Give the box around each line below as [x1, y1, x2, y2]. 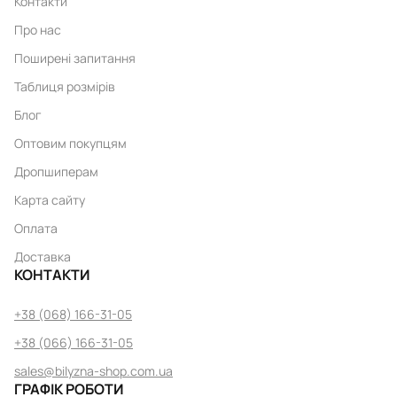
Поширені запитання [14, 50, 136, 67]
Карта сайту [14, 191, 85, 209]
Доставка [14, 248, 71, 266]
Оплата [14, 220, 58, 237]
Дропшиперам [14, 163, 98, 181]
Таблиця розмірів [14, 78, 115, 96]
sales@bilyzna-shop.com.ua [14, 362, 173, 380]
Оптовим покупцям [14, 135, 127, 152]
